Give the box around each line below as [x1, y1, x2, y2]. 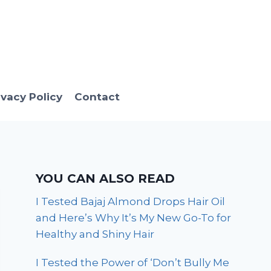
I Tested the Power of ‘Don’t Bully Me [36, 256, 230, 269]
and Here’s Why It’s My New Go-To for [36, 212, 232, 224]
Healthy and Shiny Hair [36, 228, 155, 241]
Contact [74, 90, 120, 103]
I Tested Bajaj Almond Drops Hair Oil [36, 195, 226, 208]
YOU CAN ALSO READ [36, 171, 175, 186]
